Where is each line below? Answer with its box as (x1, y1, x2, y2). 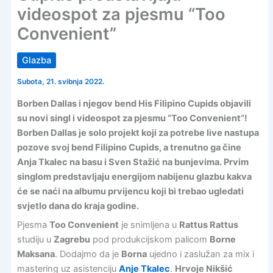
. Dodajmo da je (54, 248, 121, 260)
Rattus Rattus (179, 219, 238, 230)
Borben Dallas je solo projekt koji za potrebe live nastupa (16, 127, 259, 138)
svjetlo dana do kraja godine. (16, 200, 139, 211)
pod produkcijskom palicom (90, 233, 210, 245)
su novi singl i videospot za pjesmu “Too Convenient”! (16, 112, 247, 124)
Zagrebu (53, 233, 90, 245)
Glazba (21, 55, 51, 66)
